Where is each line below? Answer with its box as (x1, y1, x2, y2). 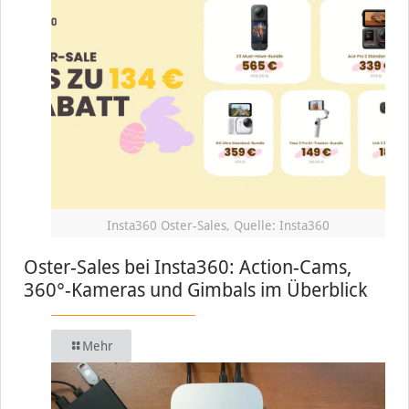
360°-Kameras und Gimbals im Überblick (24, 278, 367, 301)
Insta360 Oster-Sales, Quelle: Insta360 (107, 217, 330, 233)
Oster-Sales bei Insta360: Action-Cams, (24, 255, 351, 278)
